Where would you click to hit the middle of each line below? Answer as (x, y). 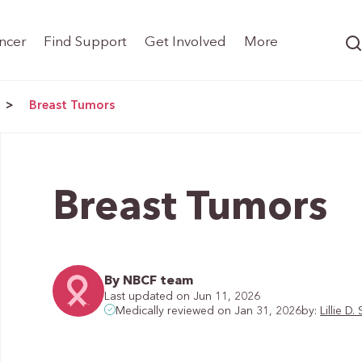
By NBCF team (149, 281)
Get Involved (186, 42)
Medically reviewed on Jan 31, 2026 (209, 311)
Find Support (85, 42)
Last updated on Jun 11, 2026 (183, 296)
